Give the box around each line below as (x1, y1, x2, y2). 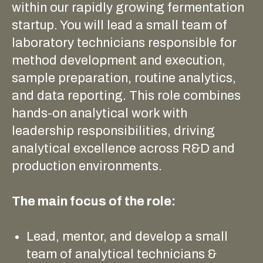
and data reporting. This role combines (12, 88, 241, 103)
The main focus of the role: (12, 194, 187, 208)
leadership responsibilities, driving (12, 123, 215, 138)
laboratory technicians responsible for (12, 35, 237, 50)
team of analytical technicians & (26, 247, 217, 261)
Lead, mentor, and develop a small (26, 229, 228, 244)
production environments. (12, 159, 165, 173)
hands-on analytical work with (12, 106, 187, 120)
